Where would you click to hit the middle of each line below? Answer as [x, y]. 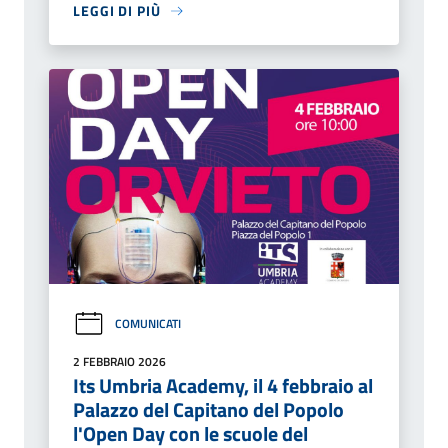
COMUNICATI [148, 324]
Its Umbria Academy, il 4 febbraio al [223, 385]
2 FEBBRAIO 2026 [119, 361]
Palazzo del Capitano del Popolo [208, 409]
